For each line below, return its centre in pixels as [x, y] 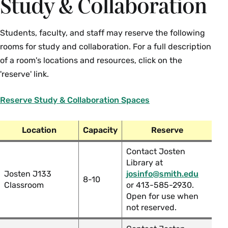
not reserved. [151, 207]
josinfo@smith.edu [162, 174]
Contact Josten [156, 151]
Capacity [100, 130]
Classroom [24, 185]
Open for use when [162, 196]
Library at [145, 163]
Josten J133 [28, 174]
